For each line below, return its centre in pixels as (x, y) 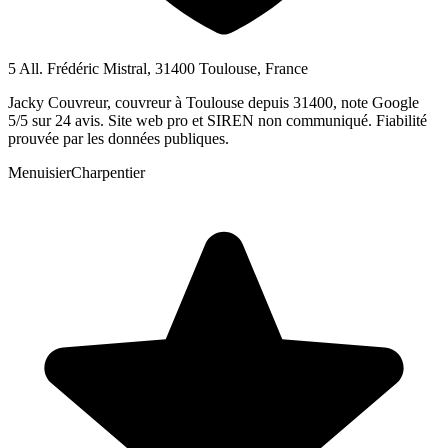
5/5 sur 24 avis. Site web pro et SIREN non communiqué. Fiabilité (217, 120)
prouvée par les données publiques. (118, 138)
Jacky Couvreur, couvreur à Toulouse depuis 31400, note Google (213, 102)
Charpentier (108, 172)
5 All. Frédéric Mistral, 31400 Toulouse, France (158, 68)
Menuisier (39, 172)
